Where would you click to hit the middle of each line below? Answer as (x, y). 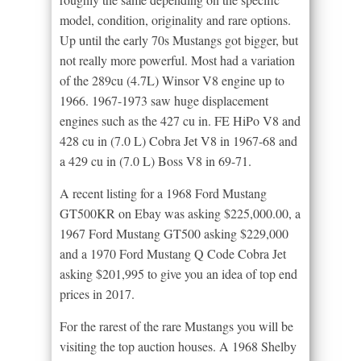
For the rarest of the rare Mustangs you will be (176, 326)
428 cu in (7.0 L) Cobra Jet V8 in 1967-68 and (178, 140)
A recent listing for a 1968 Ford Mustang (163, 193)
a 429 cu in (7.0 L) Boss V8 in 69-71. (156, 160)
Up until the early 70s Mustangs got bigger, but (179, 39)
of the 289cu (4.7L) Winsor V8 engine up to (172, 80)
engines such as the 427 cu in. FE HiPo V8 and (180, 120)
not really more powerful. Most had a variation (177, 60)
